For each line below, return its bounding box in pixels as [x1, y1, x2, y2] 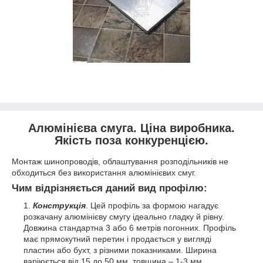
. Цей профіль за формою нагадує [86, 201, 218, 211]
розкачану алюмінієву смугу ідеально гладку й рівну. [23, 212, 224, 222]
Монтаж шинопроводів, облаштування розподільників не [12, 156, 228, 166]
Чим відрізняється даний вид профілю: [12, 182, 207, 194]
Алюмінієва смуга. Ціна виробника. [28, 122, 235, 134]
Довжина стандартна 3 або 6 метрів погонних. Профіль [23, 223, 236, 233]
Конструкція [33, 201, 86, 211]
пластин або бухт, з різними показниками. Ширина [23, 245, 217, 255]
